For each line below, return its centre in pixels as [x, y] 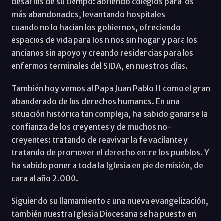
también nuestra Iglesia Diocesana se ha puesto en [104, 213]
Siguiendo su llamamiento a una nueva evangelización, [110, 201]
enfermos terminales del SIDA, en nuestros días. [99, 65]
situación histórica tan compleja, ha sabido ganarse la [109, 114]
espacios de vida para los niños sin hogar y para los [104, 40]
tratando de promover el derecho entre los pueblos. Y [110, 152]
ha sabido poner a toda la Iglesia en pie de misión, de [107, 165]
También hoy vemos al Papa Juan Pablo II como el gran [110, 88]
